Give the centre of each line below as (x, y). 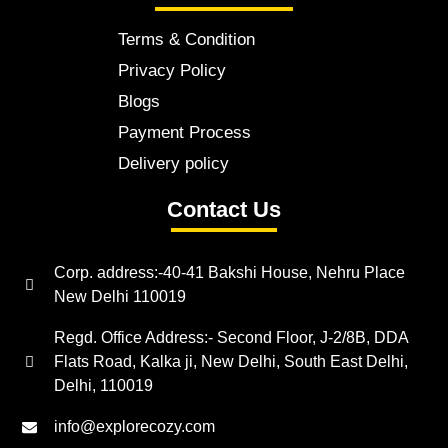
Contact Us (224, 210)
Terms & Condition (186, 40)
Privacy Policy (172, 71)
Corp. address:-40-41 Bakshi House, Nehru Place (229, 273)
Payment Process (184, 133)
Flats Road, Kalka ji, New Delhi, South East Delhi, (230, 362)
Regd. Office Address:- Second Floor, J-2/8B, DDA (230, 338)
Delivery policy (176, 164)
